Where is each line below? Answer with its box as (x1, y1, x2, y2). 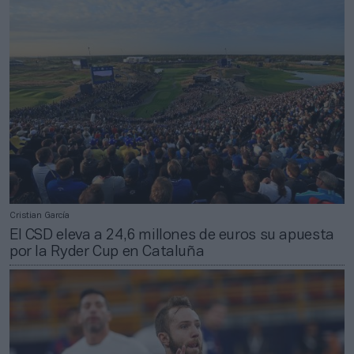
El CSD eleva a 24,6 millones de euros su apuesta (9, 228, 334, 243)
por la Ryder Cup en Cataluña (9, 245, 205, 260)
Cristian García (9, 212, 70, 220)
